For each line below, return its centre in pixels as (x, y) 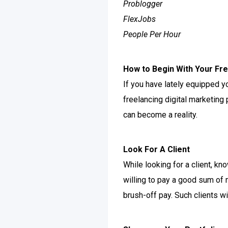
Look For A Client (156, 149)
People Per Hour (152, 34)
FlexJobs (139, 19)
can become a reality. (160, 115)
